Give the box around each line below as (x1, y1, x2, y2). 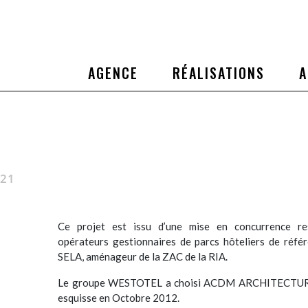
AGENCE (88, 63, 138, 84)
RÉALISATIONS (173, 63, 265, 84)
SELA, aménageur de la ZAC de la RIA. (58, 250, 228, 263)
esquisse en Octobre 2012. (58, 291, 180, 305)
